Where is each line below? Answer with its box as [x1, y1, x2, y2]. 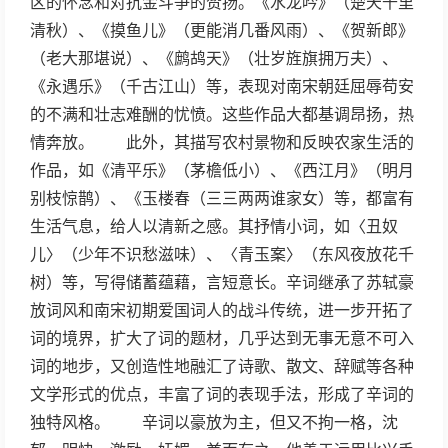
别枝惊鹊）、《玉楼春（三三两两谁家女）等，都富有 [30, 190, 414, 207]
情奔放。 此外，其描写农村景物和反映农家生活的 [30, 134, 414, 151]
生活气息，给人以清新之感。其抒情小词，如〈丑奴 [30, 218, 398, 235]
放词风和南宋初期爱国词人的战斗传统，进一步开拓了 [30, 302, 414, 319]
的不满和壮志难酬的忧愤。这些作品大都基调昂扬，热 [30, 106, 414, 123]
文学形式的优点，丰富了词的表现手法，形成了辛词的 [30, 386, 414, 403]
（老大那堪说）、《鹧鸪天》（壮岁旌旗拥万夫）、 [30, 50, 398, 67]
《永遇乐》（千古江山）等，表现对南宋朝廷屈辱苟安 [30, 78, 414, 95]
